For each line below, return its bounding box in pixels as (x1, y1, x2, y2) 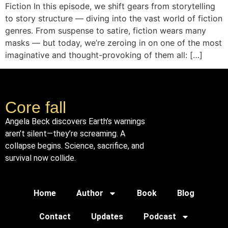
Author (76, 188, 103, 198)
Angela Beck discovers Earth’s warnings (5, 116, 145, 126)
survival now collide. (5, 153, 76, 163)
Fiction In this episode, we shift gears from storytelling (5, 1, 215, 12)
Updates (91, 211, 123, 221)
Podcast (143, 211, 176, 221)
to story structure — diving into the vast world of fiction (5, 13, 222, 24)
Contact (39, 211, 71, 221)
